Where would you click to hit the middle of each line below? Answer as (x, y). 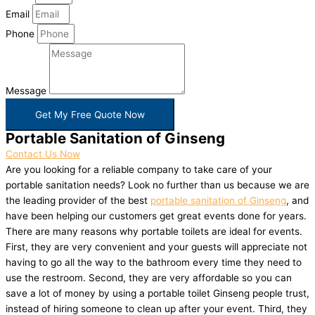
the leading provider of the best (78, 201)
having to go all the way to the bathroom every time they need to (154, 263)
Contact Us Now (43, 154)
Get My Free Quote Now (90, 115)
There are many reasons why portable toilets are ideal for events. (154, 232)
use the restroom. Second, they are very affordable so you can (149, 278)
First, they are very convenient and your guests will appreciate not (156, 247)
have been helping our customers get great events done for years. (156, 216)
